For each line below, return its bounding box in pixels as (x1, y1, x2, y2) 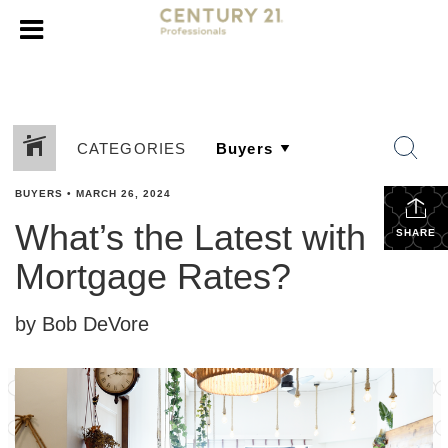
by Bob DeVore (15, 313, 149, 335)
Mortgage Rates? (15, 256, 291, 297)
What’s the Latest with (15, 217, 366, 258)
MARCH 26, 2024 (76, 188, 171, 199)
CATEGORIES (76, 139, 187, 157)
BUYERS (15, 188, 63, 199)
